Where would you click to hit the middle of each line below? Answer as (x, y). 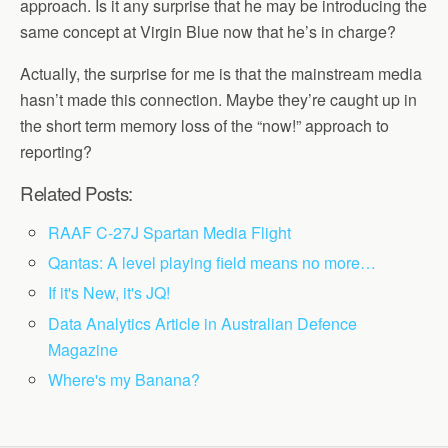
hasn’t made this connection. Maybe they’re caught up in (218, 99)
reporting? (56, 151)
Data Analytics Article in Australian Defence (203, 323)
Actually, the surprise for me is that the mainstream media (221, 73)
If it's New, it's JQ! (109, 293)
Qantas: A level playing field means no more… (212, 263)
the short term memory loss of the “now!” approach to (204, 125)
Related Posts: (76, 193)
